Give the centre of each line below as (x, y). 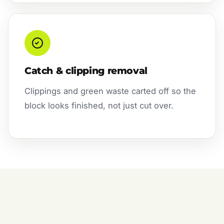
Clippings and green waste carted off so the (110, 91)
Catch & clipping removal (86, 70)
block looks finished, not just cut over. (99, 105)
